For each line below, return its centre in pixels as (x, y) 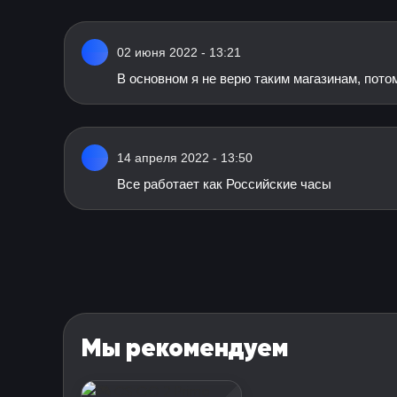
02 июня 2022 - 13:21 (179, 52)
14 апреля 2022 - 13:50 (185, 158)
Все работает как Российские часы (224, 184)
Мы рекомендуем (185, 347)
